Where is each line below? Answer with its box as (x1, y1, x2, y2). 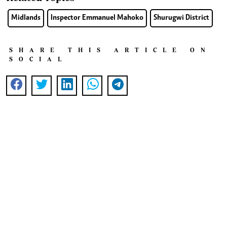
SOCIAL (9, 56, 67, 62)
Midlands (11, 14, 41, 22)
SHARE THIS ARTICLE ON (9, 47, 211, 53)
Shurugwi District (154, 14, 209, 22)
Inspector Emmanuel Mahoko (51, 14, 143, 22)
